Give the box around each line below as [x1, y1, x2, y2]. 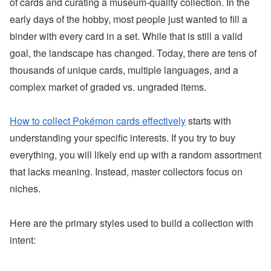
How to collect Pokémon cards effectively [10, 114, 186, 128]
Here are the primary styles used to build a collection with [10, 216, 253, 230]
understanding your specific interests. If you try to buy [10, 131, 235, 145]
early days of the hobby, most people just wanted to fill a [10, 11, 247, 26]
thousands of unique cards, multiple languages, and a [10, 62, 238, 77]
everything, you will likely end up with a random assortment [10, 148, 261, 162]
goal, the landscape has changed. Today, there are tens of [10, 45, 256, 60]
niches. [10, 181, 41, 196]
